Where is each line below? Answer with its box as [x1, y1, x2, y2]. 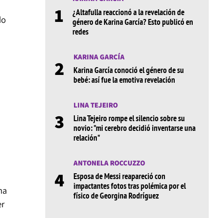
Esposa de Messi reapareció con [73, 171, 165, 182]
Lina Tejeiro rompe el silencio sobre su [73, 113, 185, 124]
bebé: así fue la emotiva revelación [73, 74, 175, 85]
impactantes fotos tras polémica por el [73, 181, 186, 192]
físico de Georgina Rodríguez [73, 190, 159, 201]
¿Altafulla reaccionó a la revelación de [72, 6, 184, 18]
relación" [73, 132, 100, 144]
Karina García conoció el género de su [73, 64, 184, 75]
